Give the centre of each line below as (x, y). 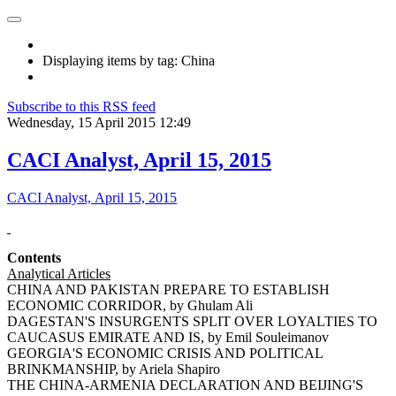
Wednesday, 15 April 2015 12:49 (99, 122)
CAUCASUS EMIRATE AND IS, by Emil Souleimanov (168, 337)
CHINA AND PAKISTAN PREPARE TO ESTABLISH (168, 289)
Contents (34, 257)
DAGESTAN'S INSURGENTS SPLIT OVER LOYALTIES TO (192, 321)
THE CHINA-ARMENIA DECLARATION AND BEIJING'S (185, 385)
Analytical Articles (59, 273)
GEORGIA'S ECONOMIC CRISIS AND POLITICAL (165, 353)
